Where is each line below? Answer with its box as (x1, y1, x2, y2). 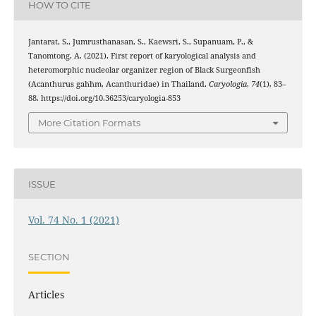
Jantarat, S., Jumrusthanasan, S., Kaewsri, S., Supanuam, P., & (28, 36, 253, 47)
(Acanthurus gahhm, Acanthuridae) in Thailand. (28, 78, 209, 89)
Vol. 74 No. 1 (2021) (28, 213, 119, 227)
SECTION (28, 250, 70, 262)
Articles (28, 288, 64, 302)
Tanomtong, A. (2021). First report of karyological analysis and (28, 50, 256, 61)
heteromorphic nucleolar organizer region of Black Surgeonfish (28, 64, 260, 75)
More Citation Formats (38, 117, 140, 129)
